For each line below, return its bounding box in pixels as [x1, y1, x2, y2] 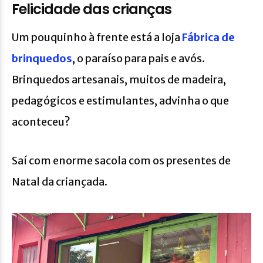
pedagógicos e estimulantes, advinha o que [12, 93, 229, 107]
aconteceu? [12, 114, 70, 129]
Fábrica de [182, 30, 235, 44]
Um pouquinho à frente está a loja [12, 30, 182, 44]
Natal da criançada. [12, 174, 107, 188]
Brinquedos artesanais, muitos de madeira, [12, 72, 226, 86]
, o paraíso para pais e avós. [72, 51, 205, 65]
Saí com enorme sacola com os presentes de [12, 153, 231, 167]
